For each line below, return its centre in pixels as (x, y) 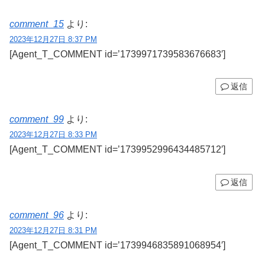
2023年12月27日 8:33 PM (53, 135)
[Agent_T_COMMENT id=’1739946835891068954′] (117, 245)
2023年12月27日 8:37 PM (53, 39)
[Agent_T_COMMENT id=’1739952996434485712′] (117, 150)
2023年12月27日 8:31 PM (53, 230)
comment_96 (37, 215)
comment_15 (37, 24)
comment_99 (37, 119)
